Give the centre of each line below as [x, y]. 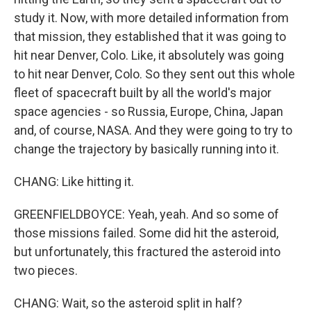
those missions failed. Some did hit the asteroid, [146, 233]
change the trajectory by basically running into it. [146, 149]
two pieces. [46, 271]
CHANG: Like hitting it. [74, 182]
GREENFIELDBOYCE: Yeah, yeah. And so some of [146, 215]
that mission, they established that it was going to [150, 37]
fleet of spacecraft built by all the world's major [143, 93]
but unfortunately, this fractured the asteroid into [147, 252]
